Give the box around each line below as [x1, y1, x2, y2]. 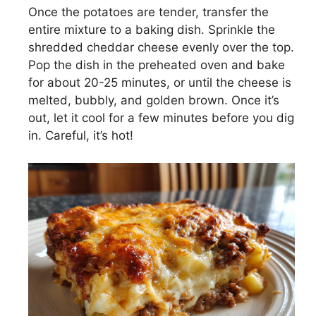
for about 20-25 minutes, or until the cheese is [28, 75, 291, 90]
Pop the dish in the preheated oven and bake [28, 58, 285, 72]
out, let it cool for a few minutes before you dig [28, 111, 294, 125]
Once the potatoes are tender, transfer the [28, 5, 269, 19]
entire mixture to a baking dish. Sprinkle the [28, 23, 275, 37]
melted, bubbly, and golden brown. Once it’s [28, 93, 279, 107]
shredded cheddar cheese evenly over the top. [28, 40, 294, 54]
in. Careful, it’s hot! [28, 128, 133, 142]
